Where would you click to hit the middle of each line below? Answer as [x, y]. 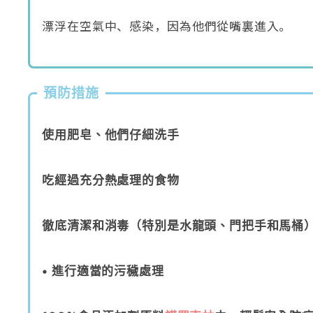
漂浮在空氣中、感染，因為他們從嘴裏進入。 [167, 26]
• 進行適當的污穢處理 [103, 271]
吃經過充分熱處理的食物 [111, 181]
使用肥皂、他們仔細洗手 [111, 135]
